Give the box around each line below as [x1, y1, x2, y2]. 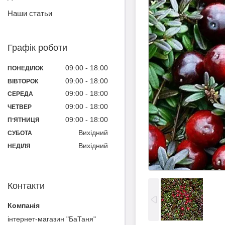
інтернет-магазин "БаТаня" [8, 214, 96, 223]
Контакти [8, 180, 45, 191]
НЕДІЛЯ [8, 142, 31, 150]
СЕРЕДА [8, 90, 33, 98]
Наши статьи [8, 9, 52, 18]
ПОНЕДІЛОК [8, 64, 43, 72]
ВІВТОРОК [8, 77, 38, 85]
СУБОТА [8, 129, 32, 137]
